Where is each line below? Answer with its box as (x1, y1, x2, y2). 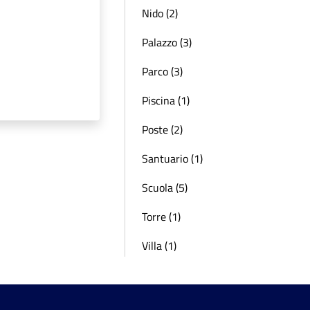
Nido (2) (142, 5, 178, 21)
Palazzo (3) (142, 34, 192, 51)
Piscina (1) (142, 92, 190, 109)
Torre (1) (142, 208, 181, 225)
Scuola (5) (142, 179, 188, 196)
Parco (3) (142, 63, 183, 80)
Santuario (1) (142, 150, 203, 167)
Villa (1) (142, 237, 176, 254)
